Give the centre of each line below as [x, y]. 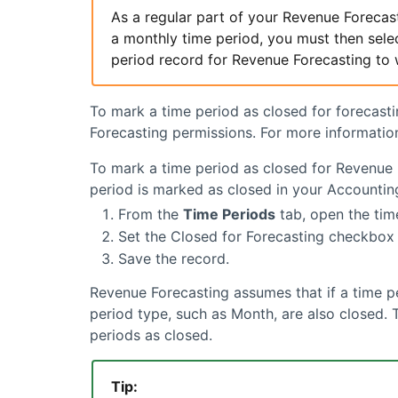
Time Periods [229, 215]
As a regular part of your [196, 17]
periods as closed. [151, 335]
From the [150, 215]
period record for [171, 60]
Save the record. [173, 259]
